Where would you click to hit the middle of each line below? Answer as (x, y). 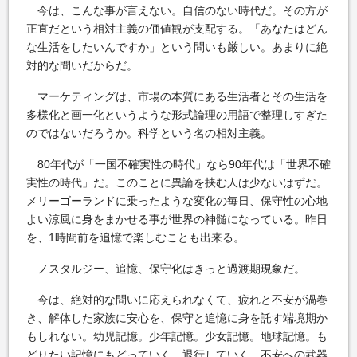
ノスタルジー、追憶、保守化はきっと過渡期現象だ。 (166, 268)
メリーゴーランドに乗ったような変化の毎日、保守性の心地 (177, 200)
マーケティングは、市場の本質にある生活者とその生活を (177, 96)
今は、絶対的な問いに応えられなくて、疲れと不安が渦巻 (177, 299)
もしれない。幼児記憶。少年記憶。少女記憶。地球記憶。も (177, 336)
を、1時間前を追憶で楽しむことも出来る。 (135, 237)
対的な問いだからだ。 (82, 65)
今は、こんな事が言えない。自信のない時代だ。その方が (177, 10)
